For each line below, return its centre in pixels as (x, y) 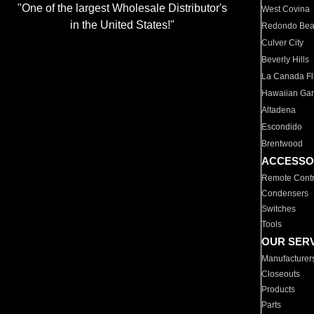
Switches (279, 209)
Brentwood (282, 144)
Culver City (283, 43)
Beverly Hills (286, 60)
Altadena (279, 110)
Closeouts (281, 274)
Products (279, 289)
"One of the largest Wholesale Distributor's (122, 8)
